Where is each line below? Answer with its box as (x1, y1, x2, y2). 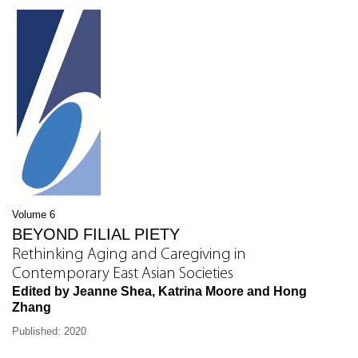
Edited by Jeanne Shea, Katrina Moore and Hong (12, 284, 307, 299)
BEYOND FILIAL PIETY (12, 225, 180, 244)
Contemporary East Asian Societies (12, 266, 233, 283)
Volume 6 (12, 209, 55, 221)
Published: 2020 (12, 325, 86, 338)
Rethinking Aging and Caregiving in (12, 247, 246, 264)
